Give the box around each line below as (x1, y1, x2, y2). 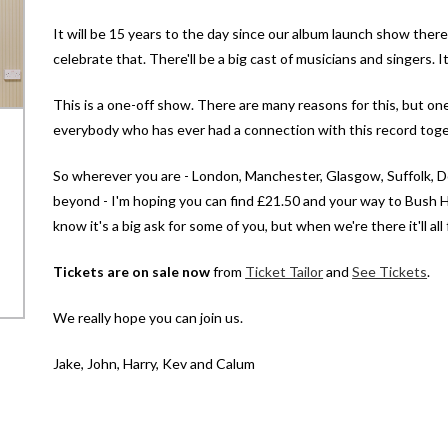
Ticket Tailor (245, 263, 324, 280)
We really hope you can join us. (53, 309, 244, 326)
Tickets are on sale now (53, 263, 211, 280)
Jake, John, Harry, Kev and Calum (53, 355, 256, 372)
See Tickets (352, 263, 428, 280)
